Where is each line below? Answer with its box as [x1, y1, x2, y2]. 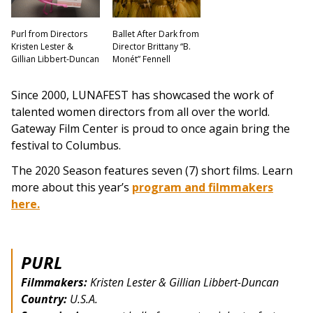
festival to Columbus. [11, 138, 121, 154]
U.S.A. [67, 291, 98, 307]
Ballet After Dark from [112, 28, 199, 41]
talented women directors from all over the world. [11, 104, 270, 120]
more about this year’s [11, 180, 132, 196]
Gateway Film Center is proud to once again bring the [11, 121, 290, 137]
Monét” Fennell [112, 53, 170, 66]
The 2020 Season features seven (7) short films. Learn [11, 163, 293, 179]
